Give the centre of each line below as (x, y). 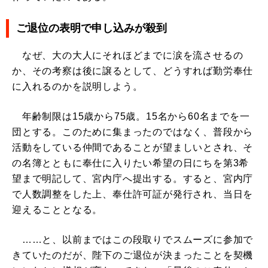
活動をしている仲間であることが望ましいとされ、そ (133, 148)
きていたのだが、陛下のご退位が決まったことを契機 (133, 255)
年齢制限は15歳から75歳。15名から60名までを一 (131, 117)
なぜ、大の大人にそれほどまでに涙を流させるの (128, 56)
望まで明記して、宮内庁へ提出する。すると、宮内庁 (133, 179)
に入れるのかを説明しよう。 (77, 87)
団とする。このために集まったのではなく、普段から (133, 132)
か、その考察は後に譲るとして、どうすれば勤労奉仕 (133, 71)
